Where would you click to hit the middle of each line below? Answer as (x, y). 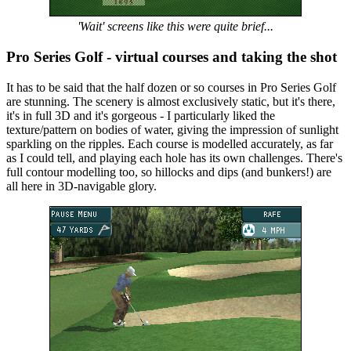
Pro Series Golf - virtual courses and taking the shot (172, 56)
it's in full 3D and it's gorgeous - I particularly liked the (141, 115)
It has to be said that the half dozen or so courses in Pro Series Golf (171, 87)
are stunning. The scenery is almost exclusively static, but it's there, (171, 101)
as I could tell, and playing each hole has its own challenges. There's (174, 157)
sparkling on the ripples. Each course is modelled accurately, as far (170, 143)
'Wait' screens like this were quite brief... (175, 27)
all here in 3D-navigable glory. (81, 186)
